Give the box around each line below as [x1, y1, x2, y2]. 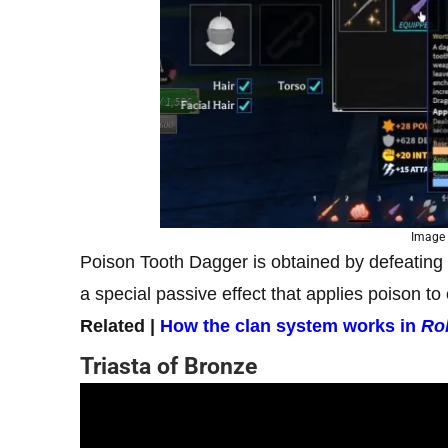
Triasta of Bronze [80, 352, 257, 380]
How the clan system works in [160, 315, 421, 336]
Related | [80, 315, 160, 336]
